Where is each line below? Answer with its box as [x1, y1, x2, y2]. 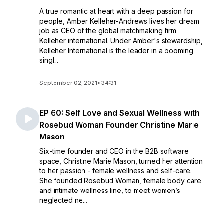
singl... [39, 56, 58, 64]
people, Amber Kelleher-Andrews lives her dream [39, 17, 199, 25]
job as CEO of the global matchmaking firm [39, 27, 176, 35]
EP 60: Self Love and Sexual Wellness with [39, 108, 200, 118]
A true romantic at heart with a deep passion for [39, 7, 193, 15]
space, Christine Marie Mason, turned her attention [39, 157, 203, 165]
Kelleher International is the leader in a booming [39, 46, 193, 55]
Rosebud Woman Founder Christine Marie [39, 120, 199, 130]
